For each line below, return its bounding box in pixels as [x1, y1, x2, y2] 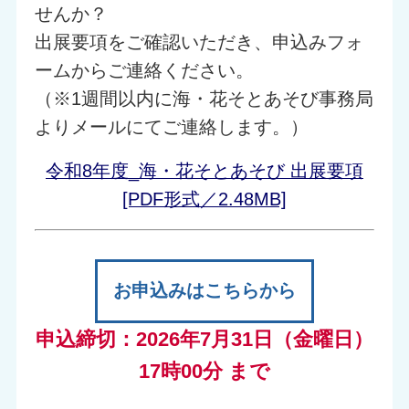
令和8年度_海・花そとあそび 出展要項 [46, 160, 363, 181]
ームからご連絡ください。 [34, 60, 254, 81]
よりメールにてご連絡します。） [34, 117, 309, 138]
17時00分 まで [139, 359, 270, 383]
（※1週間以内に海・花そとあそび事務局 [34, 89, 373, 110]
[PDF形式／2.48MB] [122, 188, 287, 209]
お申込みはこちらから [113, 280, 296, 301]
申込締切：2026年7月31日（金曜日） [36, 327, 373, 351]
